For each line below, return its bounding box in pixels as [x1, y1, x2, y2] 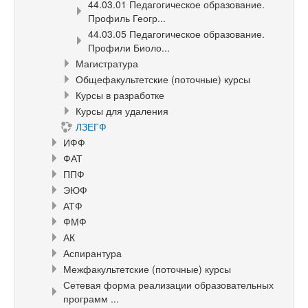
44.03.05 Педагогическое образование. [88, 27, 265, 41]
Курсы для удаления [76, 104, 168, 118]
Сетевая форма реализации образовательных [63, 278, 274, 291]
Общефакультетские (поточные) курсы [76, 72, 250, 86]
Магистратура [76, 56, 138, 70]
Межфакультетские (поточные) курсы [63, 262, 231, 276]
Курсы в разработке [76, 88, 164, 102]
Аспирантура [63, 246, 122, 260]
